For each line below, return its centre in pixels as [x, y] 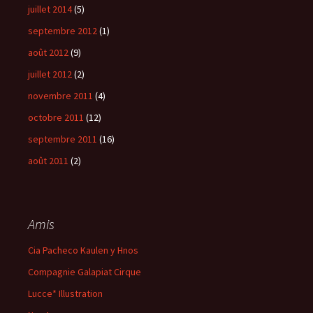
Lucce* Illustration [65, 293]
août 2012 [48, 52]
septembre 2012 [63, 30]
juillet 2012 [50, 74]
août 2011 [48, 160]
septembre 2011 [63, 139]
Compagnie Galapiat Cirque [85, 271]
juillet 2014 [50, 9]
